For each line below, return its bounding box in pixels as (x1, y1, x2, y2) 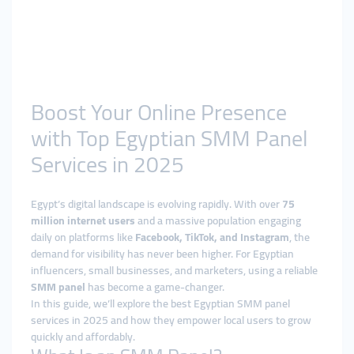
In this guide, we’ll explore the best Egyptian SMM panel (31, 293, 290, 314)
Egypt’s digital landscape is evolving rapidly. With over (31, 194, 282, 214)
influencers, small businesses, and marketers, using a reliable (31, 260, 318, 281)
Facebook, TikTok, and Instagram (135, 227, 289, 247)
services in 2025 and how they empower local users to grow (31, 310, 311, 330)
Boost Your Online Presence (31, 92, 287, 133)
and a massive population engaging (135, 210, 301, 231)
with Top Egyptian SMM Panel (31, 118, 307, 159)
